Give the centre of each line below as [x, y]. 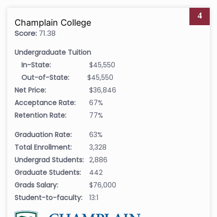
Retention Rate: [40, 116]
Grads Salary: [36, 185]
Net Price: [30, 90]
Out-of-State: [45, 78]
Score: [26, 33]
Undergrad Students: [49, 160]
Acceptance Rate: [45, 103]
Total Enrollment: [43, 147]
